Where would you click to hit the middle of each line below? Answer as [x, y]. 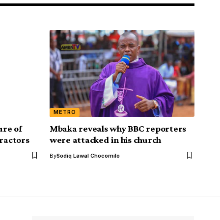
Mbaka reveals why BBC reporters [118, 128]
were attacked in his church [106, 139]
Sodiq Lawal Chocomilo [88, 155]
